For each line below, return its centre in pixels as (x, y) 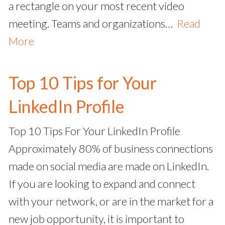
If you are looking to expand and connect (102, 184)
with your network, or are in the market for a (111, 201)
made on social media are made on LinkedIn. (109, 166)
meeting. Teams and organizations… (93, 24)
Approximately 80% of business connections (111, 149)
